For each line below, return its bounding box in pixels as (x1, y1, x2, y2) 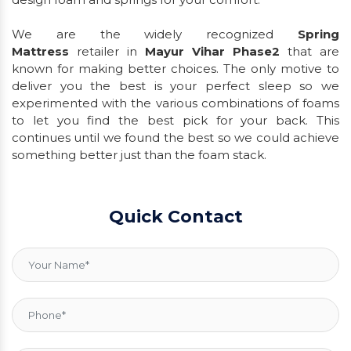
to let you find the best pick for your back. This (12, 112, 339, 128)
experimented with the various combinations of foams (12, 95, 339, 110)
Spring (273, 26, 340, 42)
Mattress (12, 43, 69, 59)
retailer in (69, 43, 145, 59)
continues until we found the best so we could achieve (12, 129, 339, 145)
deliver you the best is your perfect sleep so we (12, 78, 339, 93)
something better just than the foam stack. (12, 147, 266, 162)
